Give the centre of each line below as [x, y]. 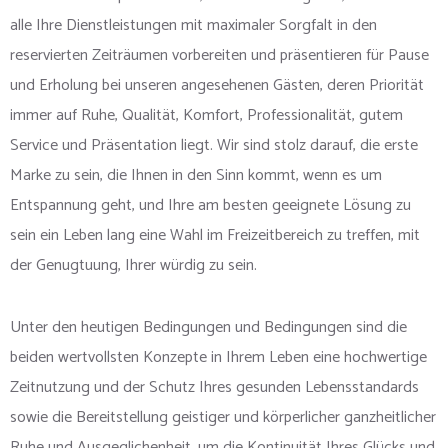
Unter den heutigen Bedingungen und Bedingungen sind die [208, 328]
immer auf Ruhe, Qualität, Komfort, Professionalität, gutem [206, 116]
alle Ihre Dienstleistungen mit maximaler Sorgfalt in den [193, 26]
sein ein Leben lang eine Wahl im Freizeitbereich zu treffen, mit [215, 236]
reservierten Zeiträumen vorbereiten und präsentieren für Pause [219, 56]
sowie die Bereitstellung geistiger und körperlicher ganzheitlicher [223, 418]
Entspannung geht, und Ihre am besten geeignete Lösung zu [210, 206]
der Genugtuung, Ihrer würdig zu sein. [133, 266]
